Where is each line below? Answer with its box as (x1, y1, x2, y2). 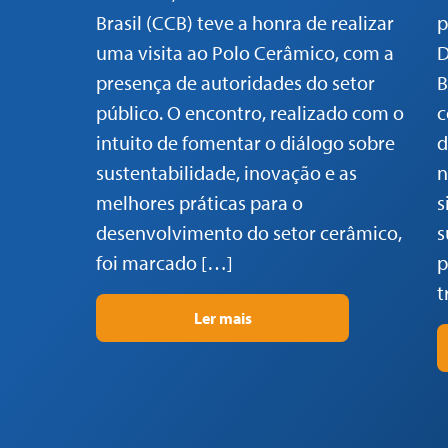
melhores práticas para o (96, 190, 303, 216)
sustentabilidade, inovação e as (96, 160, 357, 186)
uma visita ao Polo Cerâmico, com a (96, 40, 394, 66)
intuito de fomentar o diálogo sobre (96, 130, 395, 156)
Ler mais (193, 308, 252, 329)
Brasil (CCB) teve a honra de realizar (96, 10, 394, 36)
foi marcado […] (96, 250, 233, 276)
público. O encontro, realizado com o (96, 100, 404, 126)
